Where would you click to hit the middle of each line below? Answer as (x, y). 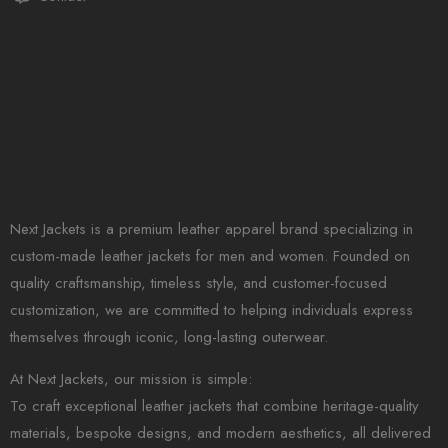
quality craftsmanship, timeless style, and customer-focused (198, 283)
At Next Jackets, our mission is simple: (131, 379)
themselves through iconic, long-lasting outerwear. (169, 337)
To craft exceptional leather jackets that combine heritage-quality (214, 406)
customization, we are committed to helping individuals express (211, 310)
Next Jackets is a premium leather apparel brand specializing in (211, 229)
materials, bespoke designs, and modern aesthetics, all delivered (220, 433)
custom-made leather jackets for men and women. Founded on (210, 256)
